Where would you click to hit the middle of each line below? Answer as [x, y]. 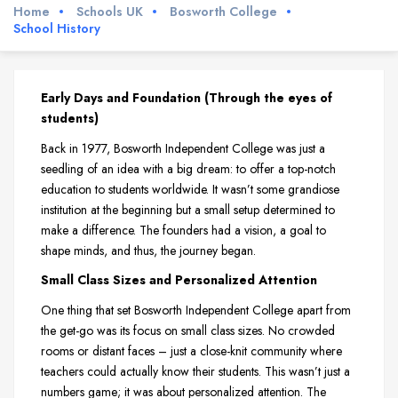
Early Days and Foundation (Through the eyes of [187, 97]
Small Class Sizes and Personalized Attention [179, 280]
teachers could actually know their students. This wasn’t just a [195, 372]
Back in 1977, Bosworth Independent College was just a [183, 148]
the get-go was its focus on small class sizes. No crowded [188, 331]
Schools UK [110, 11]
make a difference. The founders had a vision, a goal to [183, 230]
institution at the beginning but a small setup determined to [188, 209]
